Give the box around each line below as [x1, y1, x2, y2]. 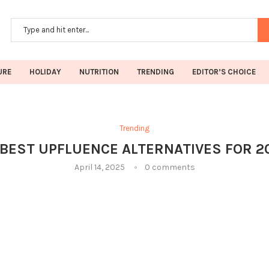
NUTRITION [79, 67, 119, 76]
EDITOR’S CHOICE [192, 67, 256, 76]
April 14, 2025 [74, 162, 125, 172]
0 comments [144, 162, 195, 172]
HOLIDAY [29, 67, 61, 76]
